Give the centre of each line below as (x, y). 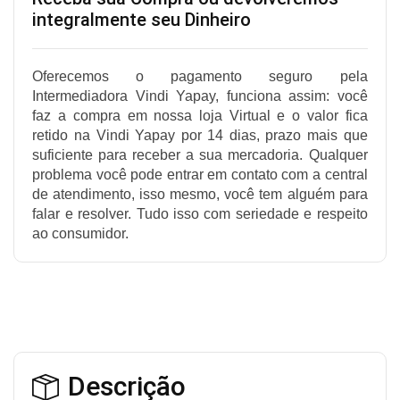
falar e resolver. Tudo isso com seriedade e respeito (200, 214)
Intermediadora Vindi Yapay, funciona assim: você (200, 96)
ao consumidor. (81, 234)
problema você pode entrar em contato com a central (200, 175)
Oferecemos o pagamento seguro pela (200, 77)
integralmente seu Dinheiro (142, 20)
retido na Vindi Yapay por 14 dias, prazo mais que (200, 136)
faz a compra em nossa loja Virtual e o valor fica (200, 116)
